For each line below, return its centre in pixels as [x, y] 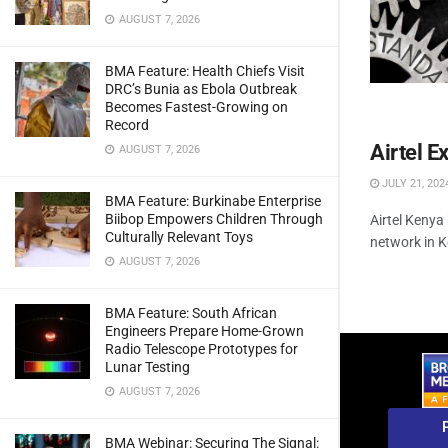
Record [127, 124]
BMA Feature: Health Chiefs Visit [205, 70]
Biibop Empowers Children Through [214, 218]
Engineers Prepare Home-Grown [204, 330]
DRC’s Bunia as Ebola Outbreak [201, 88]
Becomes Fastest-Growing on [196, 106]
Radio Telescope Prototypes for [201, 348]
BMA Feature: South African [191, 312]
